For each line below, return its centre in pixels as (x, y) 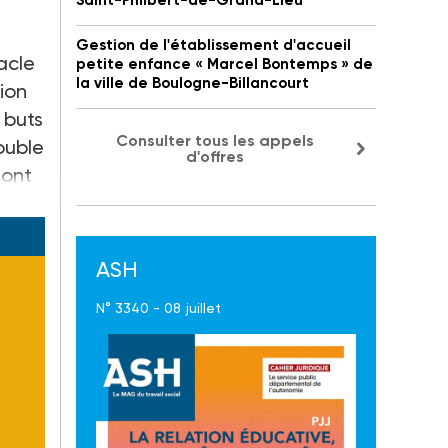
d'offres (215, 157)
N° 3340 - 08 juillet (158, 308)
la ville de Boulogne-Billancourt (192, 83)
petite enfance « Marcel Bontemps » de (224, 64)
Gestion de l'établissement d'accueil (213, 45)
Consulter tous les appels (215, 141)
